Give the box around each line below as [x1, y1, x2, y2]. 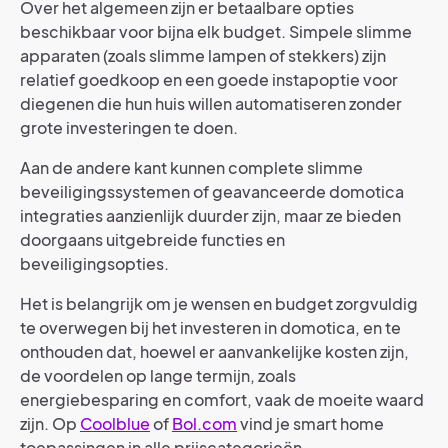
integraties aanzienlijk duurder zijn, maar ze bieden [20, 204, 401, 226]
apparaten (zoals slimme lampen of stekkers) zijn [20, 44, 386, 66]
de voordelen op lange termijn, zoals [20, 364, 296, 386]
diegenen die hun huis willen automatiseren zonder [20, 92, 402, 114]
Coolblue [80, 412, 150, 434]
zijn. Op [20, 412, 80, 434]
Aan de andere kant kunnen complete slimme [20, 156, 363, 178]
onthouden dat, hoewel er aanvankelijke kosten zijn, [20, 340, 409, 362]
